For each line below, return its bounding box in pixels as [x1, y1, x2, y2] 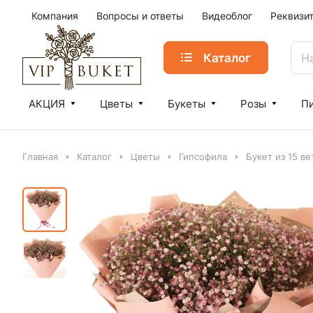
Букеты [168, 97, 205, 110]
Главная [22, 151, 58, 162]
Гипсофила [179, 151, 227, 162]
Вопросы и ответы [96, 10, 184, 22]
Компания [31, 10, 78, 22]
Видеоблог [202, 10, 252, 22]
